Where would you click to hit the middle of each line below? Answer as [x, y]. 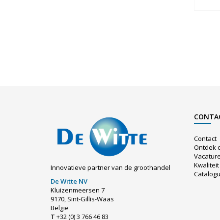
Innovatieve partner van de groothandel [110, 168]
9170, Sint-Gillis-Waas [82, 199]
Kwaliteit [206, 165]
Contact [205, 138]
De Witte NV [69, 181]
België [60, 208]
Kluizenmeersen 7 [78, 190]
